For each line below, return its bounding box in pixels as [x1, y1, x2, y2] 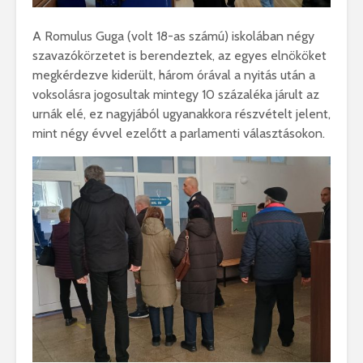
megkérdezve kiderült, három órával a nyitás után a [32, 67, 315, 83]
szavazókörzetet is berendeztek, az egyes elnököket [32, 48, 327, 64]
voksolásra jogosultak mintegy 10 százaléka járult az [32, 87, 319, 103]
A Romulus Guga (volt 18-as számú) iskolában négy [32, 28, 314, 45]
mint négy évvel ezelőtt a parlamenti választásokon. [32, 126, 325, 142]
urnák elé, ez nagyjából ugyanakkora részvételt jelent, [32, 106, 331, 122]
